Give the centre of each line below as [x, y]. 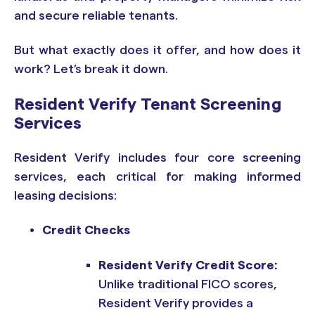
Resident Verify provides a [176, 303]
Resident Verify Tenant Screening [148, 104]
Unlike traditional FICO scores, [188, 284]
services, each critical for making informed [157, 177]
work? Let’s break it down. [91, 69]
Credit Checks [86, 230]
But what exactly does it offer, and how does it [157, 50]
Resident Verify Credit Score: [188, 265]
